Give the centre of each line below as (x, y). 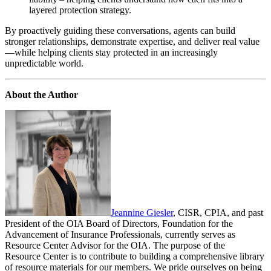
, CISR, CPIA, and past (218, 213)
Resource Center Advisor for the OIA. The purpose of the (115, 246)
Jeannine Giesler (142, 213)
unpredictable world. (44, 64)
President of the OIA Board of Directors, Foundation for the (119, 224)
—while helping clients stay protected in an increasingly (111, 53)
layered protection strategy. (80, 10)
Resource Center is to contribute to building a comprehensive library (135, 256)
